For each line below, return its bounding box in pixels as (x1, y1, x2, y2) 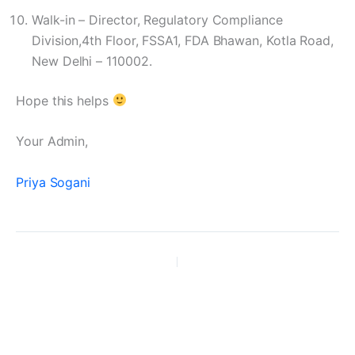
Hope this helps (16, 92, 113, 109)
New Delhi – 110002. (32, 52, 152, 69)
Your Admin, (16, 133, 89, 150)
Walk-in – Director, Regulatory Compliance (32, 11, 283, 28)
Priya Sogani (16, 174, 91, 190)
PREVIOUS (44, 256, 107, 269)
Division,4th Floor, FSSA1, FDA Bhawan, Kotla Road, (32, 32, 334, 48)
